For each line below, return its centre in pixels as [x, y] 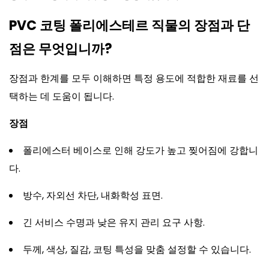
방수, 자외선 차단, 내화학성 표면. [93, 195]
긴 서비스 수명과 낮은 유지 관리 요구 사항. [114, 222]
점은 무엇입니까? [61, 49]
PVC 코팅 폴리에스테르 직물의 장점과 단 [129, 26]
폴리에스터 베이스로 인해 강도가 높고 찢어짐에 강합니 [141, 150]
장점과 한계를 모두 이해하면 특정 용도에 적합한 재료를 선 [134, 78]
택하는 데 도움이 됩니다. [62, 96]
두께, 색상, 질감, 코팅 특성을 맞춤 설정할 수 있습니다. [137, 249]
